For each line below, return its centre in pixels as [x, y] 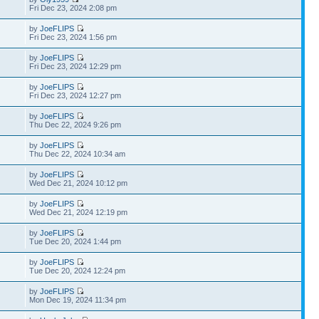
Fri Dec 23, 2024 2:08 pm [73, 7]
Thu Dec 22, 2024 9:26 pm [75, 124]
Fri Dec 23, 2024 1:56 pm [73, 37]
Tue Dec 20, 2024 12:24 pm [78, 270]
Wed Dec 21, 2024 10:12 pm [79, 183]
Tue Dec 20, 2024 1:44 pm [75, 241]
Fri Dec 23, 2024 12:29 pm [75, 66]
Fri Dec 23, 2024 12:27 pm [75, 95]
